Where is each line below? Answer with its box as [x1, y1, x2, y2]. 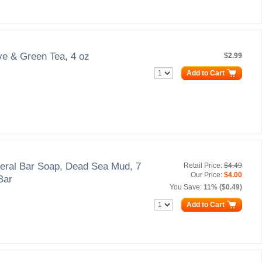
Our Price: [190, 170, 222, 179]
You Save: [169, 182, 202, 191]
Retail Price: [183, 161, 222, 170]
